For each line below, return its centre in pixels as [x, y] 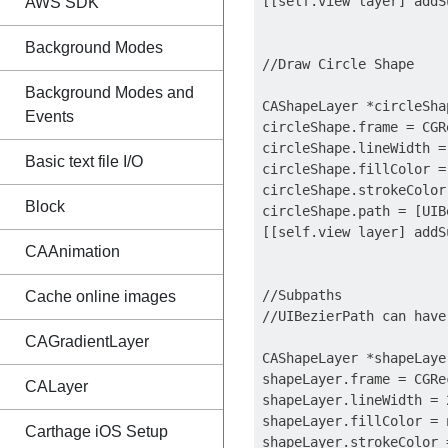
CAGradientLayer [87, 341]
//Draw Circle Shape [338, 64]
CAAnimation [72, 251]
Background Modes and [109, 92]
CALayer [56, 386]
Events [49, 116]
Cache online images [100, 296]
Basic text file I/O [84, 161]
